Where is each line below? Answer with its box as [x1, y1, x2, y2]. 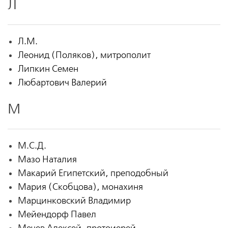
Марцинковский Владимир [17, 195, 131, 207]
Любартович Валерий [17, 77, 107, 89]
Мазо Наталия [17, 154, 77, 165]
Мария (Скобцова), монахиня [17, 182, 143, 193]
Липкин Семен [17, 64, 78, 75]
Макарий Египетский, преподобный [17, 168, 168, 179]
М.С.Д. [17, 140, 46, 152]
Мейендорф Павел [17, 209, 96, 220]
